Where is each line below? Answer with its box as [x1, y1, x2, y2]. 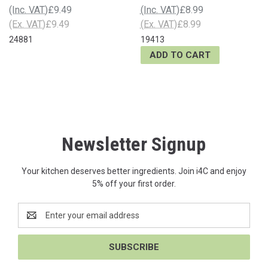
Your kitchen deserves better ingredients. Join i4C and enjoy [22, 166, 246, 176]
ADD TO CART [149, 49, 211, 60]
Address [18, 216, 50, 226]
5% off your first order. [92, 178, 176, 188]
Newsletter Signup [62, 132, 206, 156]
